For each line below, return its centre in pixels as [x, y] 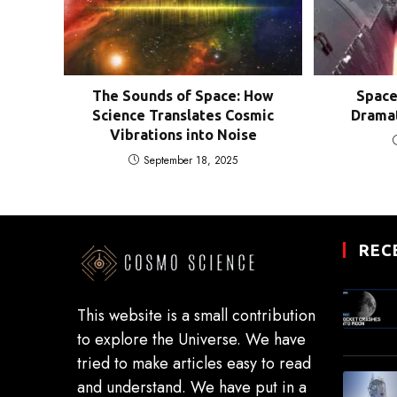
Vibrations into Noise [183, 134]
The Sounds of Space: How [183, 95]
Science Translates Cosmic [183, 115]
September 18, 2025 [191, 160]
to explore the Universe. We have [191, 339]
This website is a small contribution [196, 315]
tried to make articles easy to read [194, 363]
